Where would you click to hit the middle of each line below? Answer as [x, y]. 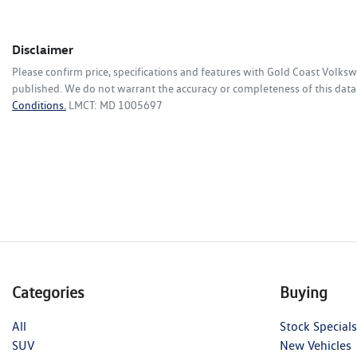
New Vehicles [316, 346]
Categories [48, 293]
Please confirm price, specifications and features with [139, 72]
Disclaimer [43, 50]
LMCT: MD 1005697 [116, 106]
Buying [304, 293]
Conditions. [39, 106]
